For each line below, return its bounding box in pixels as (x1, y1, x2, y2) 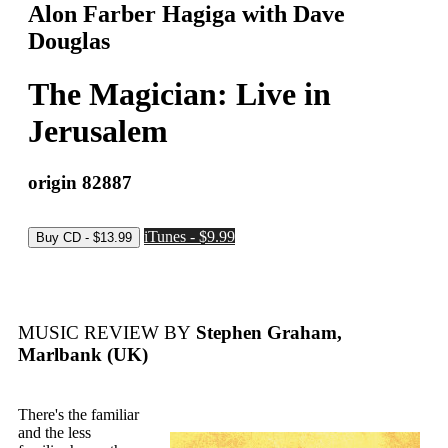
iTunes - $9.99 (144, 227, 235, 245)
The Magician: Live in (28, 76, 331, 113)
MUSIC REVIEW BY (18, 322, 191, 344)
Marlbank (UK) (18, 344, 148, 366)
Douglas (28, 27, 110, 54)
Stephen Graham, (191, 322, 342, 344)
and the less (18, 424, 91, 442)
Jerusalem (28, 113, 168, 150)
